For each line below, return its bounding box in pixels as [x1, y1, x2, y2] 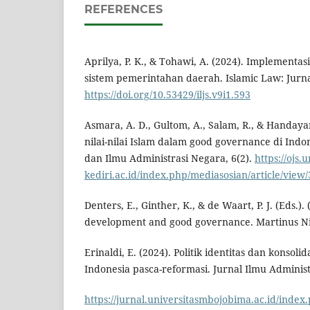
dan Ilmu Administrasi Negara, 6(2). [84, 152, 255, 165]
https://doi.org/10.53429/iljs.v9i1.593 [84, 88, 250, 102]
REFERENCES [84, 3, 163, 17]
